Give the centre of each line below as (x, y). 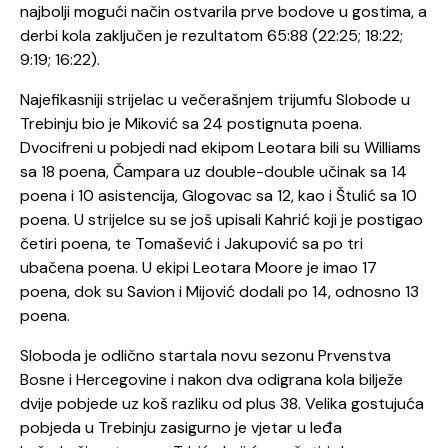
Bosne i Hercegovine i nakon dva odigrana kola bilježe (211, 379)
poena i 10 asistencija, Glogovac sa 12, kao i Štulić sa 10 (218, 195)
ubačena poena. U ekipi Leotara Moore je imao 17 (198, 267)
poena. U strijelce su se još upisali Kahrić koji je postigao (221, 219)
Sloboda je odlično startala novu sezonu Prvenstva (205, 355)
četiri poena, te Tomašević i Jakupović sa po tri (191, 243)
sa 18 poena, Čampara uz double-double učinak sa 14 (213, 171)
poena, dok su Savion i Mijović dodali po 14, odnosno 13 (219, 291)
